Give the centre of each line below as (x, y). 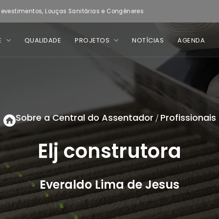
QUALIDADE (43, 40)
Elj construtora (109, 151)
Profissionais (188, 118)
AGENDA (191, 40)
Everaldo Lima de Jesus (109, 185)
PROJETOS (92, 40)
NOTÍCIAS (148, 40)
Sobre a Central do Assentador (84, 118)
